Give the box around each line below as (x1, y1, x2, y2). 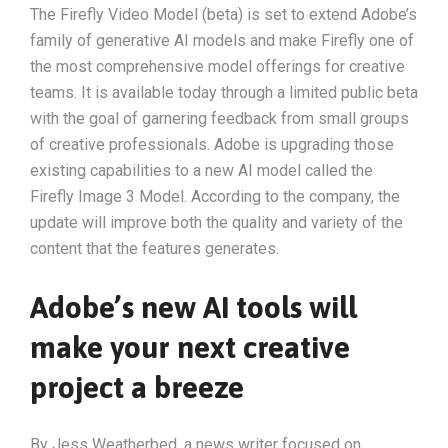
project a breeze (30, 369, 244, 404)
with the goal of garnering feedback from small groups (30, 108, 409, 128)
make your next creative (30, 329, 350, 364)
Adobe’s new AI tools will (30, 289, 357, 324)
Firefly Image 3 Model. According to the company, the (30, 186, 400, 206)
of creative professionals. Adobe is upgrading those (30, 134, 394, 154)
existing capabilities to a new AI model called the (30, 160, 373, 180)
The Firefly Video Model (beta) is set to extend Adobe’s (30, 4, 417, 24)
